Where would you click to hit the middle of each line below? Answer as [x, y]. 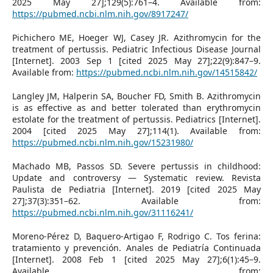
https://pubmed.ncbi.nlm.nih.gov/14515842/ [166, 72]
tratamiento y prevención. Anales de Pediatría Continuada [136, 247]
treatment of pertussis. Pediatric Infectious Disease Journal [136, 49]
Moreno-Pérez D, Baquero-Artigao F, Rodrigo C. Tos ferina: [136, 236]
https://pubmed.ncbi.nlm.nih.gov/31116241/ [102, 212]
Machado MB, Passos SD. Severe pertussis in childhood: [136, 166]
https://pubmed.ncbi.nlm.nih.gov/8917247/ [100, 13]
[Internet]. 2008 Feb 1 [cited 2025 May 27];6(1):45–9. [136, 259]
